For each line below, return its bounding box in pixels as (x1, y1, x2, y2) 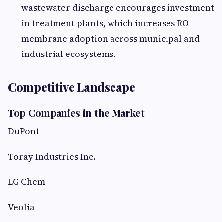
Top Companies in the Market (8, 106, 145, 119)
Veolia (8, 201, 35, 213)
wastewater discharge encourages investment (21, 1, 214, 14)
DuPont (8, 125, 39, 137)
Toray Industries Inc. (8, 150, 96, 163)
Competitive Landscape (8, 79, 135, 95)
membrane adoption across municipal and (21, 32, 200, 45)
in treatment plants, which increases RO (21, 17, 189, 29)
